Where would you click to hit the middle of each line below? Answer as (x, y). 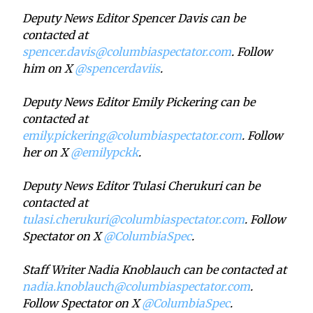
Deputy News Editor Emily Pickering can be (139, 102)
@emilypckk (104, 152)
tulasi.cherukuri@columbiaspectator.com (133, 219)
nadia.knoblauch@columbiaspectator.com (136, 286)
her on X (46, 152)
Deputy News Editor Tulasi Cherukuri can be (141, 185)
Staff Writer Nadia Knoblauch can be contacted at (154, 269)
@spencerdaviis (117, 68)
